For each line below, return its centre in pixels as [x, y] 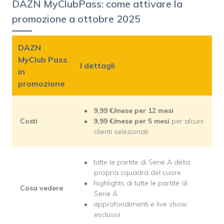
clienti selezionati [121, 132]
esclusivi [107, 215]
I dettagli [97, 66]
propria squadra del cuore [137, 173]
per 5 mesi [153, 121]
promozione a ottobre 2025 [76, 19]
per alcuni [187, 121]
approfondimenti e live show [140, 204]
